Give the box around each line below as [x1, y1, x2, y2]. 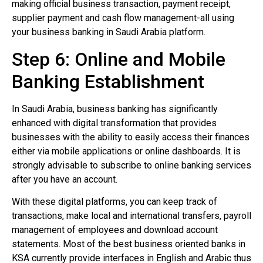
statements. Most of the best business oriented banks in [12, 238, 245, 250]
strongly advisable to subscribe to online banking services [12, 159, 251, 171]
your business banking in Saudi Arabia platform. [12, 26, 205, 38]
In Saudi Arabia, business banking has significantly [12, 103, 218, 114]
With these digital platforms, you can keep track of [12, 196, 217, 208]
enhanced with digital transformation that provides [12, 117, 217, 129]
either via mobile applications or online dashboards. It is [12, 145, 241, 157]
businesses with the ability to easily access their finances [12, 131, 249, 143]
